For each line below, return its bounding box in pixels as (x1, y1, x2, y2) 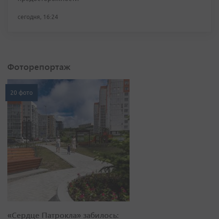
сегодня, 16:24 (18, 14, 58, 21)
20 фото (10, 89, 33, 96)
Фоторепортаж (7, 61, 70, 73)
